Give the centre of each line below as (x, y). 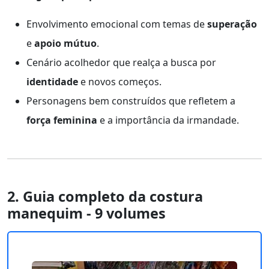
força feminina (62, 120)
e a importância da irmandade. (168, 120)
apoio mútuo (65, 43)
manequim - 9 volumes (86, 213)
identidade (52, 81)
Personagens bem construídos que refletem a (131, 101)
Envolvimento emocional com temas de (117, 24)
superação (232, 24)
